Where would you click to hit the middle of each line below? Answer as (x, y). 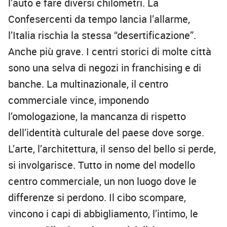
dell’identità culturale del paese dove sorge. (106, 133)
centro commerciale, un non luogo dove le (102, 181)
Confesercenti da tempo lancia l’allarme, (99, 19)
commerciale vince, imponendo (79, 100)
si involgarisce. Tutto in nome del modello (102, 165)
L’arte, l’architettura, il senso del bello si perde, (112, 149)
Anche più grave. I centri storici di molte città (110, 52)
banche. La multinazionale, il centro (88, 84)
